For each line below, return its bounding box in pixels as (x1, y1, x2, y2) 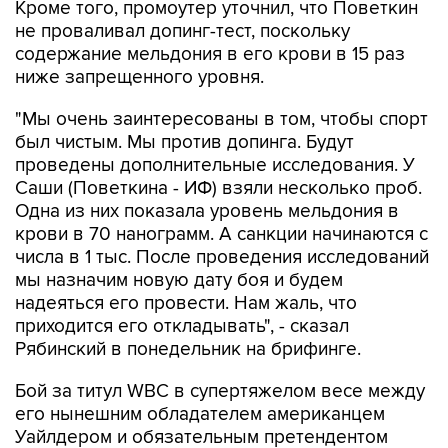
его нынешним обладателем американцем (15, 403, 385, 426)
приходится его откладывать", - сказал (15, 315, 349, 338)
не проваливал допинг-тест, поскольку (15, 20, 350, 43)
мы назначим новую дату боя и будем (15, 269, 343, 292)
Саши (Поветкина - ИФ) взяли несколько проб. (15, 177, 422, 200)
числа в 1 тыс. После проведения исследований (15, 246, 429, 269)
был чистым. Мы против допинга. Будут (15, 131, 354, 154)
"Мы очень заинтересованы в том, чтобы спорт (15, 108, 428, 131)
